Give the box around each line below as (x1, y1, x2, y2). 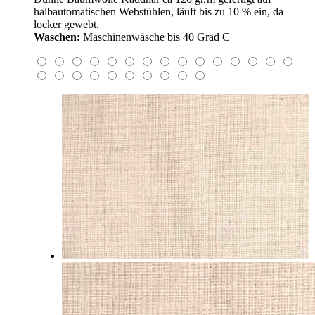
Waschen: (34, 30, 80, 43)
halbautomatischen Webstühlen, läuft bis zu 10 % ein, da (34, 5, 283, 18)
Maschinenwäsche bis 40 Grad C (80, 30, 230, 43)
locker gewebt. (34, 18, 99, 30)
